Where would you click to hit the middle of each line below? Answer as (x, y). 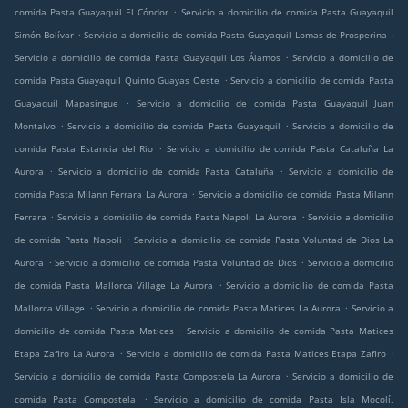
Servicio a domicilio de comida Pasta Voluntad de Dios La (264, 240)
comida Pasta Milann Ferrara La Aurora (101, 194)
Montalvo (35, 126)
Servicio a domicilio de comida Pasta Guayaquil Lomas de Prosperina (235, 35)
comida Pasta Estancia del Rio (84, 149)
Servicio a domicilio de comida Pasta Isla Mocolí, (274, 399)
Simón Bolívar (45, 35)
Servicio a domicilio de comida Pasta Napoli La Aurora (177, 217)
